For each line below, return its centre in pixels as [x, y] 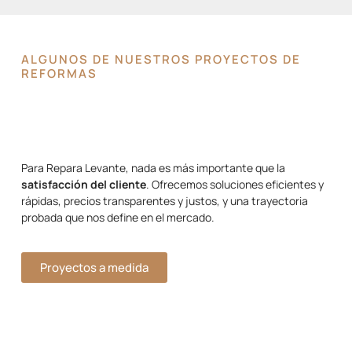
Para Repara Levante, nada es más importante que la [153, 167]
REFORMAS [59, 73]
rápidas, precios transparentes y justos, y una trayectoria [165, 200]
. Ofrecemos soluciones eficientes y [235, 184]
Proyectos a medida [94, 268]
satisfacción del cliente [84, 184]
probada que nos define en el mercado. [118, 217]
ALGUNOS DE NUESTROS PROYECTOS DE [161, 59]
